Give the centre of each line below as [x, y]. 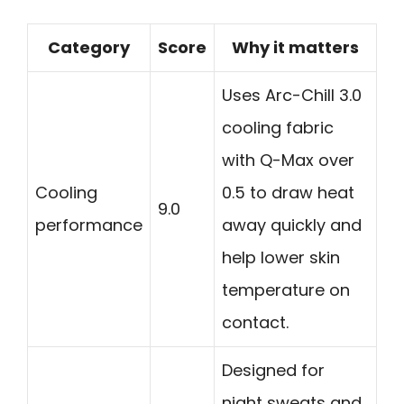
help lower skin [281, 258]
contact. [255, 323]
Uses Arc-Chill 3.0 [292, 96]
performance [89, 225]
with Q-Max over [288, 161]
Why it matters [295, 48]
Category [89, 48]
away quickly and [292, 225]
